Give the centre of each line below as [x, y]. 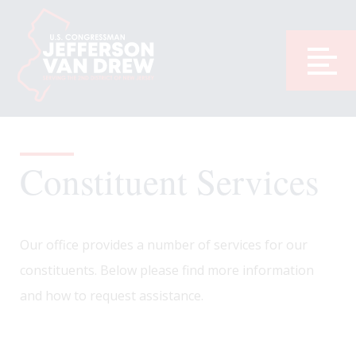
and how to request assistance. [112, 295]
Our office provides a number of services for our [164, 244]
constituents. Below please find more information [167, 270]
